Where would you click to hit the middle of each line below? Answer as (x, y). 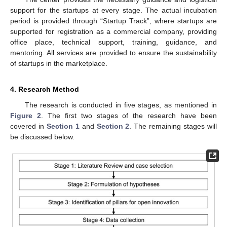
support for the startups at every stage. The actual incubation (113, 10)
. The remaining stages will (173, 126)
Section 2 (113, 126)
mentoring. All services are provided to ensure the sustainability (113, 52)
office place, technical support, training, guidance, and (113, 42)
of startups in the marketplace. (59, 63)
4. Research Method (45, 89)
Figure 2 (26, 115)
